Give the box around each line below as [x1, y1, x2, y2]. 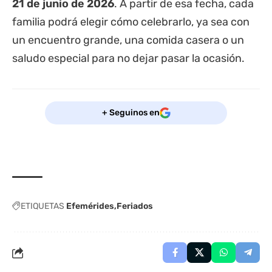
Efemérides [66, 200, 114, 211]
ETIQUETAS [21, 200, 64, 211]
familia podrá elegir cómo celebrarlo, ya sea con [12, 15, 250, 29]
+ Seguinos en [101, 107, 160, 118]
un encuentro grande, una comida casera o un [12, 33, 244, 47]
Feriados [117, 200, 153, 211]
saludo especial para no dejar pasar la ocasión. [12, 51, 245, 65]
